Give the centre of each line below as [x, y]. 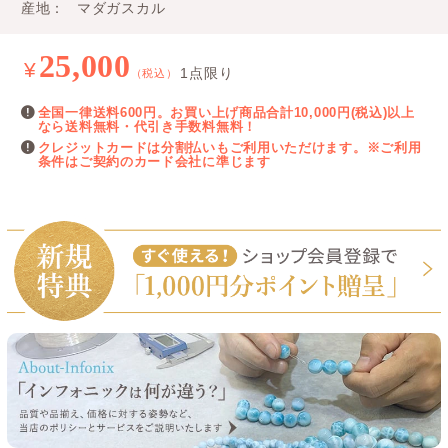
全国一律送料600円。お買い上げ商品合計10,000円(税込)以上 [226, 113]
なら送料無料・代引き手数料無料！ [147, 127]
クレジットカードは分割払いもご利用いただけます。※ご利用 [229, 148]
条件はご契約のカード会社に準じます [154, 162]
